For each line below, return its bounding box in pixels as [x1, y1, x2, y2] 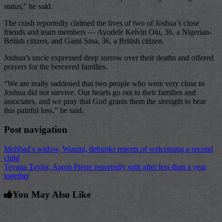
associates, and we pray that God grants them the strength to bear [4, 97, 206, 106]
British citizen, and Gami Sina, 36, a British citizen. [4, 37, 164, 46]
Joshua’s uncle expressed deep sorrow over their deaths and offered [4, 54, 214, 62]
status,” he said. [4, 2, 53, 11]
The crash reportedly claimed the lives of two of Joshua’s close [4, 19, 199, 28]
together [4, 171, 29, 180]
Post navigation [4, 124, 67, 135]
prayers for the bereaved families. [4, 62, 108, 71]
